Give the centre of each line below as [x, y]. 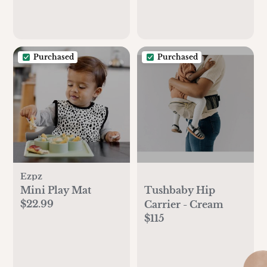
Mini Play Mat [56, 190]
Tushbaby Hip [180, 190]
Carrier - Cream [184, 205]
